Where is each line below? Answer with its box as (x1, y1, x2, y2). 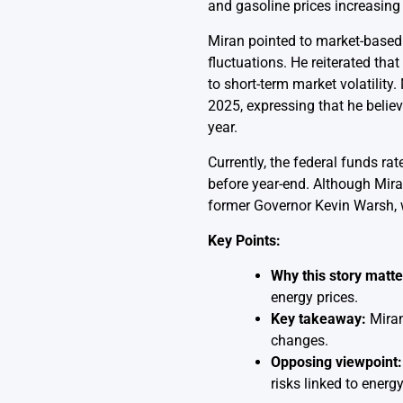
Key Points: (207, 232, 281, 250)
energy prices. (270, 289, 358, 307)
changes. (270, 332, 328, 350)
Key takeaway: (270, 310, 366, 328)
